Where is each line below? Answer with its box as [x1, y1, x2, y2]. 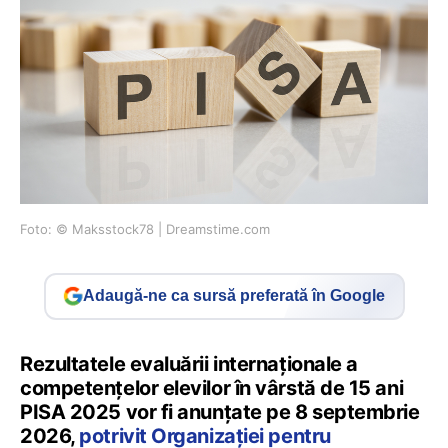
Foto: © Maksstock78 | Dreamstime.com [20, 220, 270, 237]
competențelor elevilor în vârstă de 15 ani [20, 375, 404, 400]
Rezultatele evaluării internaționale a [20, 351, 358, 376]
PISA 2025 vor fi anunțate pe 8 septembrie [20, 399, 420, 424]
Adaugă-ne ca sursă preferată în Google [83, 287, 385, 304]
